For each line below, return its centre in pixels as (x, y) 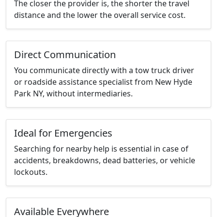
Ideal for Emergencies (63, 133)
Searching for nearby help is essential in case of (101, 149)
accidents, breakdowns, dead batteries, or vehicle (105, 161)
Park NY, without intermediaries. (73, 94)
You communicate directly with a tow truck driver (104, 70)
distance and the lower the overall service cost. (100, 15)
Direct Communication (65, 55)
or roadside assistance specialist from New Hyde (103, 82)
